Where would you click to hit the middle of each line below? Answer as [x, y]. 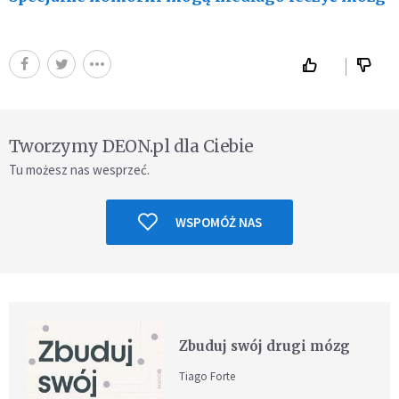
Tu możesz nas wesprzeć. [79, 169]
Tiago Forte [208, 376]
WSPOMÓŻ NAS [218, 222]
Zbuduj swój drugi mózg [265, 346]
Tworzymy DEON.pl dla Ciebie [131, 146]
